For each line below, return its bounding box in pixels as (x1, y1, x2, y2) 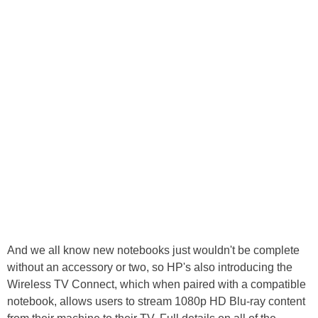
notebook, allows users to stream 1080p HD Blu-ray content (7, 295, 305, 307)
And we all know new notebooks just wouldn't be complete (7, 244, 300, 256)
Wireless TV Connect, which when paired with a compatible (7, 278, 306, 290)
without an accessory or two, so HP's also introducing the (7, 261, 292, 273)
